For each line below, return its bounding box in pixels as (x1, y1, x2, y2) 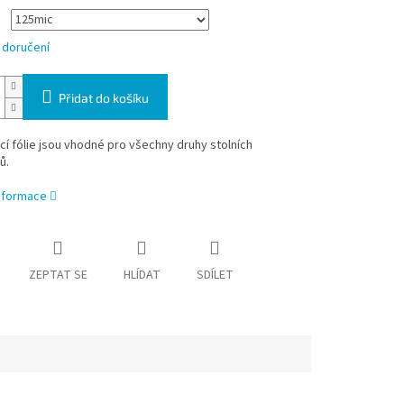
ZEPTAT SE (28, 266, 87, 285)
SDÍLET (196, 266, 234, 285)
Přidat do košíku (58, 90, 149, 106)
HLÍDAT (123, 266, 161, 285)
